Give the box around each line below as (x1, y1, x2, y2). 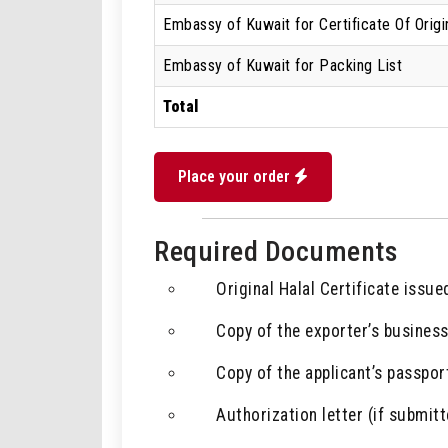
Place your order (178, 166, 294, 186)
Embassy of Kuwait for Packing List (163, 56, 402, 75)
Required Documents (154, 234, 397, 268)
